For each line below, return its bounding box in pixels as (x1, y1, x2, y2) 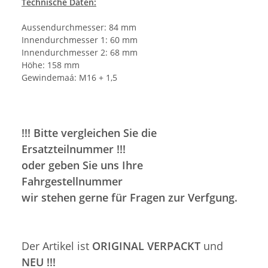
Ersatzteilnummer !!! (22, 142, 126, 157)
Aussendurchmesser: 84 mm (22, 22, 136, 33)
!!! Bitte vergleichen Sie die (22, 126, 157, 141)
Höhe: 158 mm (22, 59, 80, 71)
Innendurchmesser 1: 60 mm (22, 34, 138, 46)
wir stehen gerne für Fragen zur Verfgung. (22, 190, 237, 205)
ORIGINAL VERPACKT (89, 239, 200, 254)
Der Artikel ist (22, 239, 89, 254)
